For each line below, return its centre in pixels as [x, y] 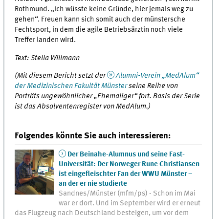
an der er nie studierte [93, 184]
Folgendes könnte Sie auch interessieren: [93, 136]
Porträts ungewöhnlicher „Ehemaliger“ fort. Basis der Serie [108, 97]
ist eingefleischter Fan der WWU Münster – [126, 174]
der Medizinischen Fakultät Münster [71, 86]
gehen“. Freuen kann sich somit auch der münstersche [100, 20]
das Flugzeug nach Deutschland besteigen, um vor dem [102, 213]
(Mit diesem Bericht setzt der [61, 76]
